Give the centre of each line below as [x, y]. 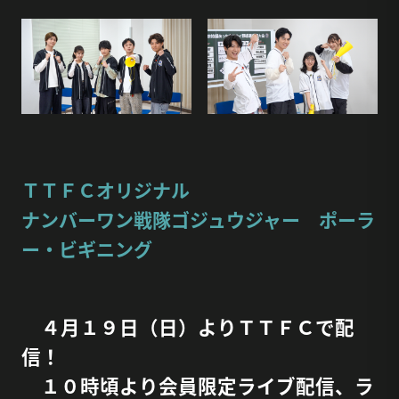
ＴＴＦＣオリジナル [105, 190]
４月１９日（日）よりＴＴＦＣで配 [187, 327]
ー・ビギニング [86, 249]
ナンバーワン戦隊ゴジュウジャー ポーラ [198, 220]
